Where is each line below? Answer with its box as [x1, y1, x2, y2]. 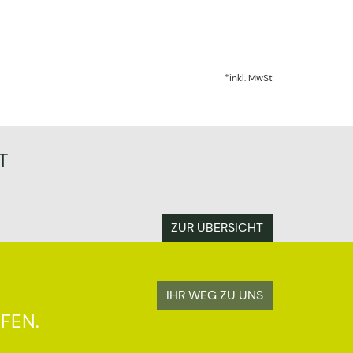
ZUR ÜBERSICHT [171, 219, 263, 236]
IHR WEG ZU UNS [166, 287, 263, 303]
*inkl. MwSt [225, 72, 273, 84]
